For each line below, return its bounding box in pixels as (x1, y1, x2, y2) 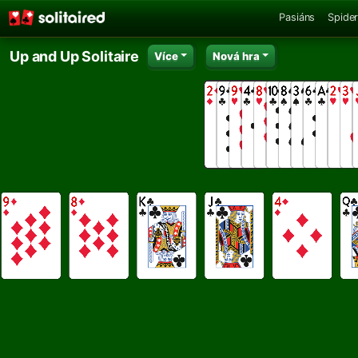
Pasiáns (279, 10, 316, 23)
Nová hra (212, 49, 260, 62)
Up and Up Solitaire (10, 47, 139, 65)
